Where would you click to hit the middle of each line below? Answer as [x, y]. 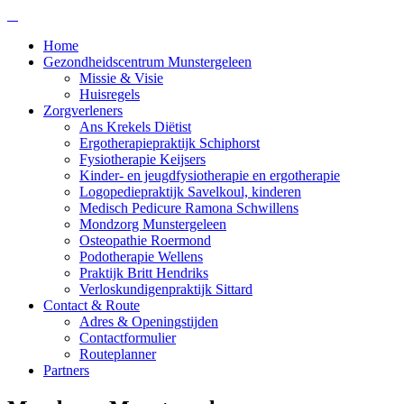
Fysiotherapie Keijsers [142, 159]
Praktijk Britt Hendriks [144, 273]
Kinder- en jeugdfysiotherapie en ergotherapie [210, 175]
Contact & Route [92, 305]
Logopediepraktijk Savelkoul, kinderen [190, 192]
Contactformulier [128, 338]
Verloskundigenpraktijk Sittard [166, 289]
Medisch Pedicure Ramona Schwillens [189, 208]
